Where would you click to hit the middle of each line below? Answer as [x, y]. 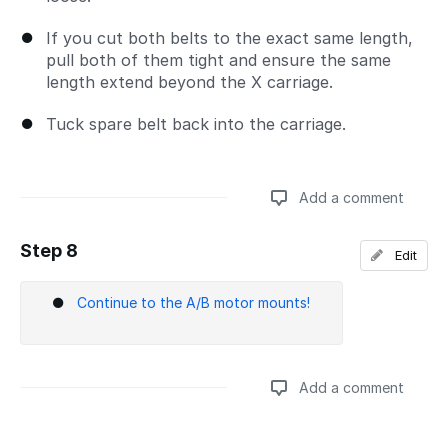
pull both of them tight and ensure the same [218, 60]
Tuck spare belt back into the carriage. [196, 124]
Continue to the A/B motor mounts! [193, 303]
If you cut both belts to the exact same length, [229, 38]
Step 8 [49, 251]
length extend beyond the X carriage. [189, 82]
